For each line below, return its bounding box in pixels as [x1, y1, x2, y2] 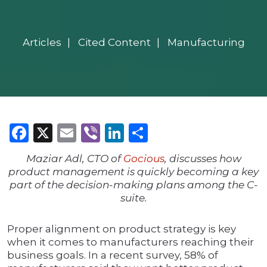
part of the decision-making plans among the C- [9, 179, 258, 191]
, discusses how [164, 153, 241, 165]
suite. [120, 192, 147, 204]
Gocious [123, 153, 164, 165]
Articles [22, 36, 61, 49]
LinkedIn [124, 121, 207, 145]
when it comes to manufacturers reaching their [7, 236, 254, 249]
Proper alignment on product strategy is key [7, 223, 236, 235]
